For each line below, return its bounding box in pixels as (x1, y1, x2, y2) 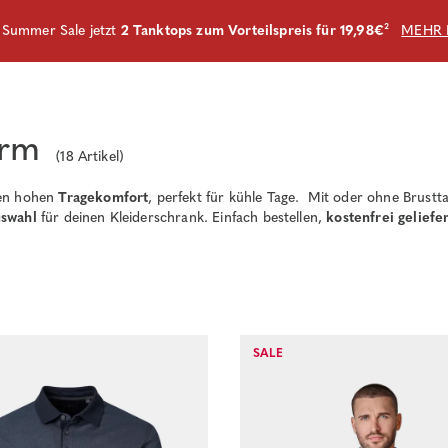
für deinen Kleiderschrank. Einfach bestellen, (36, 209, 327, 226)
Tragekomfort (58, 189, 149, 206)
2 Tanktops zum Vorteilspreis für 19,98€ (120, 22, 384, 39)
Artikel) (73, 148, 125, 165)
